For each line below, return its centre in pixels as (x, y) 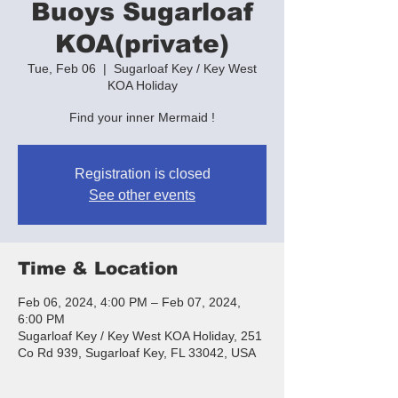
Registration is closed (142, 173)
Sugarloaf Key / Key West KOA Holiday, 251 (140, 335)
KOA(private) (142, 44)
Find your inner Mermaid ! (142, 117)
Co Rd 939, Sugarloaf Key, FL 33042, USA (137, 352)
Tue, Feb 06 (62, 68)
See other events (142, 195)
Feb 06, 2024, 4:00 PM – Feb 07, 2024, (129, 302)
